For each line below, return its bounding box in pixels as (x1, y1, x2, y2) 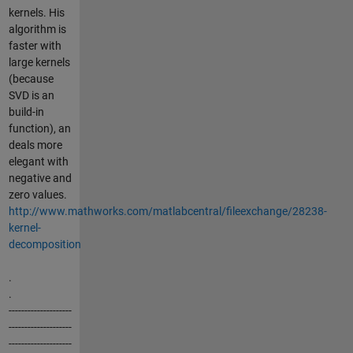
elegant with (8, 154, 69, 168)
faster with (8, 39, 61, 52)
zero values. (8, 188, 67, 201)
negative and (8, 171, 72, 184)
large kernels (8, 55, 70, 69)
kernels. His (8, 6, 65, 19)
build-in (8, 105, 44, 118)
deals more (8, 138, 62, 151)
